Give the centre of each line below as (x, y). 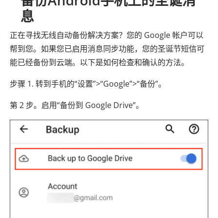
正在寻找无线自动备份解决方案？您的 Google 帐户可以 (107, 35)
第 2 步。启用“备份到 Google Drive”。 (77, 105)
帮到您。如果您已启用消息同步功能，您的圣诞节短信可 (107, 49)
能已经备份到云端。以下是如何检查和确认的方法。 (99, 63)
